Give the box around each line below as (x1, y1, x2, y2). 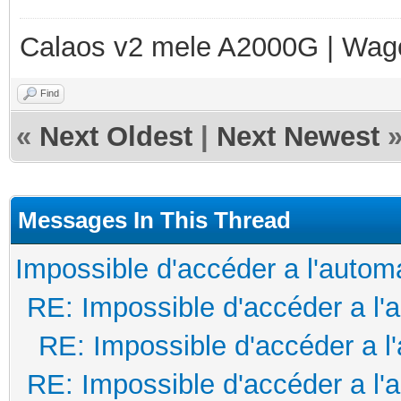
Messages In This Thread (18, 206, 291, 234)
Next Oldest (39, 120, 192, 152)
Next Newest (217, 120, 380, 152)
